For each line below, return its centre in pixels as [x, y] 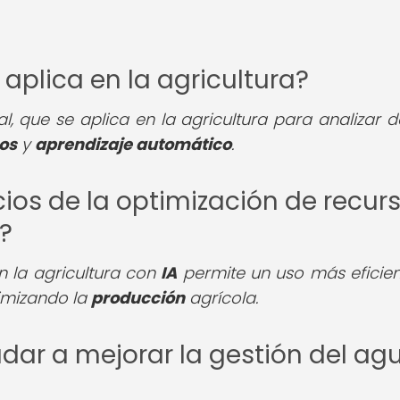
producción [138, 297]
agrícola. [221, 297]
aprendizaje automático [133, 144]
